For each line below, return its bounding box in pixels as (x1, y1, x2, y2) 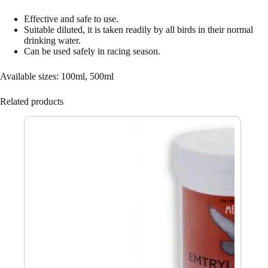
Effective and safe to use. (24, 14, 118, 25)
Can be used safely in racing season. (24, 46, 160, 57)
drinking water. (24, 35, 81, 46)
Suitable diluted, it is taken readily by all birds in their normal (24, 25, 253, 35)
